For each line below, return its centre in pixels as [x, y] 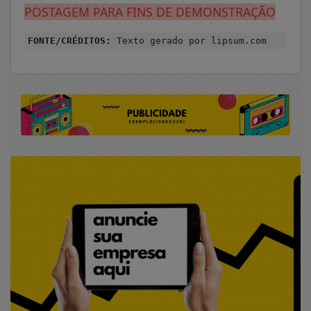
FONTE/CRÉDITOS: [69, 40]
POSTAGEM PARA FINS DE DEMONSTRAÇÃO [150, 12]
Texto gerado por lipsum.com [189, 40]
